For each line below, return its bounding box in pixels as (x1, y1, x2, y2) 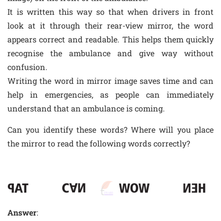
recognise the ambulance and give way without (7, 48, 214, 59)
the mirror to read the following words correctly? (7, 138, 190, 149)
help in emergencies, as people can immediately (7, 89, 214, 100)
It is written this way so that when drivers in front (7, 6, 214, 17)
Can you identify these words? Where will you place (7, 124, 214, 135)
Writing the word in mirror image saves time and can (7, 75, 214, 86)
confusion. (7, 62, 47, 73)
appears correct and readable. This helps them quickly (7, 34, 214, 45)
